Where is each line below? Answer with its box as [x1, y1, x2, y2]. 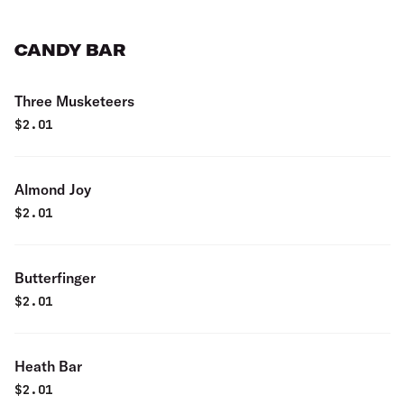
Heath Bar [14, 357, 82, 375]
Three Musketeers [14, 92, 134, 110]
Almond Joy [14, 180, 91, 198]
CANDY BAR [14, 40, 125, 60]
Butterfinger [14, 269, 96, 287]
